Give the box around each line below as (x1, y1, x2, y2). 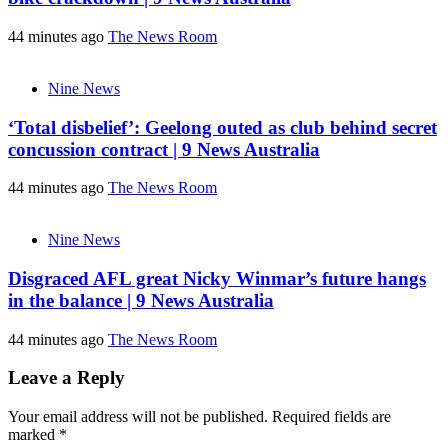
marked (8, 426, 59, 444)
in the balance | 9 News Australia (8, 290, 274, 312)
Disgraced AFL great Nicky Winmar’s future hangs (8, 268, 426, 290)
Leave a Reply (8, 367, 125, 389)
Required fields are (272, 408, 391, 426)
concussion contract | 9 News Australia (8, 138, 320, 160)
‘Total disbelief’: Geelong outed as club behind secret (8, 116, 437, 138)
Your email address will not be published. (8, 408, 268, 426)
